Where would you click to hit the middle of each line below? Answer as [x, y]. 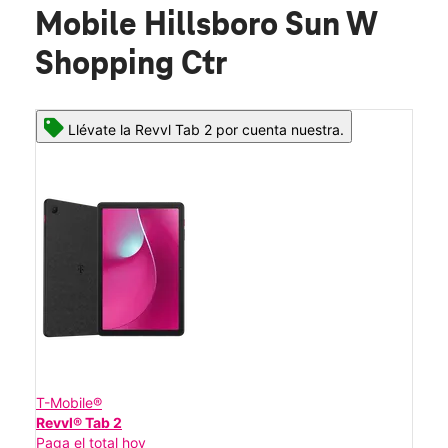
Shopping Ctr [131, 64]
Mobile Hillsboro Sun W [206, 25]
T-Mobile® [69, 402]
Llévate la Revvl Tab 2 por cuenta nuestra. [206, 129]
